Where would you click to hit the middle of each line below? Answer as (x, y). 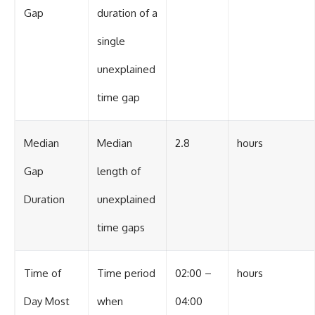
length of (119, 171)
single (111, 41)
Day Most (47, 301)
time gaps (121, 227)
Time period (126, 273)
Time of (43, 273)
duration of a (127, 13)
